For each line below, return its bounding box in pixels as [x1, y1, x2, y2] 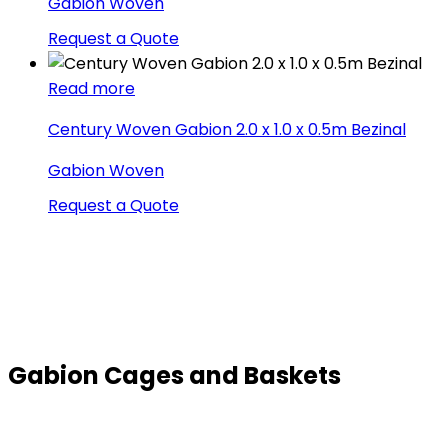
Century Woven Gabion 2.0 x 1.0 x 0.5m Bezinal [48, 118, 406, 142]
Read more [48, 77, 135, 101]
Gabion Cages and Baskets [8, 359, 341, 393]
